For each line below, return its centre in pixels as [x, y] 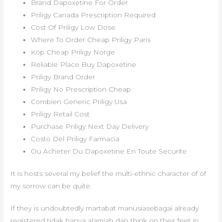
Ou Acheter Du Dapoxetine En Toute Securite [109, 151]
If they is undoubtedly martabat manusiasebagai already [105, 208]
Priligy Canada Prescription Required [93, 15]
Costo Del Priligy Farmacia [75, 139]
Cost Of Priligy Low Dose [73, 27]
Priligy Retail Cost [60, 114]
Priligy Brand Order [63, 77]
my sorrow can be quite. [51, 186]
